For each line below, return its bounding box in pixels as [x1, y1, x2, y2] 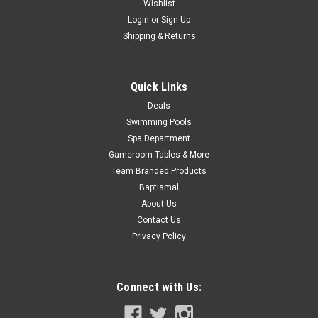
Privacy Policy [132, 231, 186, 242]
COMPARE [33, 75, 81, 87]
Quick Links [130, 80, 188, 94]
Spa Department [128, 133, 190, 144]
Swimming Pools [126, 117, 192, 128]
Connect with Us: [116, 280, 202, 295]
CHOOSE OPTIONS [121, 40, 197, 52]
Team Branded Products [111, 166, 207, 177]
